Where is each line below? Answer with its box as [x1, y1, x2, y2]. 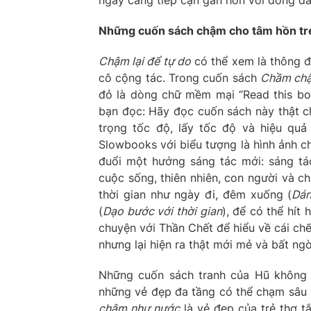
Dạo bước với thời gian [103, 203, 222, 218]
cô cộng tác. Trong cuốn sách [99, 70, 260, 85]
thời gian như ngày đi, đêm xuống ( [99, 187, 292, 201]
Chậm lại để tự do [99, 53, 191, 68]
